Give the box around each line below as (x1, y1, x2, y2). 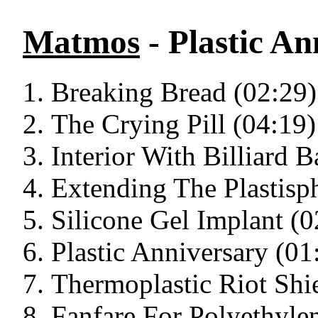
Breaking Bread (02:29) (51, 77, 317, 108)
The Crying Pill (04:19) (51, 109, 316, 140)
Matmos (23, 23, 140, 60)
